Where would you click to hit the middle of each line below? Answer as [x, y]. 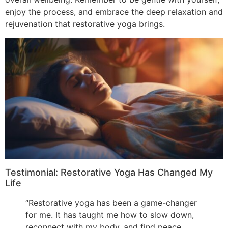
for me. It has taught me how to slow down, [110, 215]
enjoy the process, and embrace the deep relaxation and [114, 12]
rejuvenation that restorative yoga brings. [85, 24]
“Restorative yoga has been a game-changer [111, 202]
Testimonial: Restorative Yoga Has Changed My [109, 172]
